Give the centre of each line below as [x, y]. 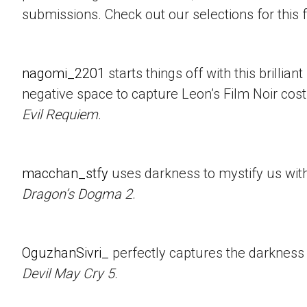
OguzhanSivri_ [65, 253]
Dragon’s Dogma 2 [77, 194]
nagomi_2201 [63, 74]
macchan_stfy [65, 174]
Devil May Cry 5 [68, 274]
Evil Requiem [60, 115]
